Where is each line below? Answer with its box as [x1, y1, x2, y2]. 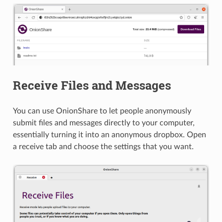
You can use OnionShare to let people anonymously [12, 107, 191, 115]
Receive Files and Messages [12, 77, 171, 93]
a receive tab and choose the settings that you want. [12, 142, 194, 151]
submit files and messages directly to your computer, [12, 118, 195, 127]
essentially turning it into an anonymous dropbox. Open [12, 130, 206, 139]
